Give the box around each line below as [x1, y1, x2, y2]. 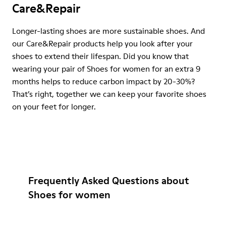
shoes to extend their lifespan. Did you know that [12, 50, 189, 62]
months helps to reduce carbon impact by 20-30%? [12, 76, 195, 87]
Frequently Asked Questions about [28, 174, 189, 188]
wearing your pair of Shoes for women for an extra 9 [12, 63, 200, 74]
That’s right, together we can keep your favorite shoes [12, 88, 206, 99]
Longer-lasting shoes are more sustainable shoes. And [12, 25, 205, 36]
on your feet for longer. [12, 101, 96, 112]
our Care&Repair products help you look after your [12, 38, 193, 49]
